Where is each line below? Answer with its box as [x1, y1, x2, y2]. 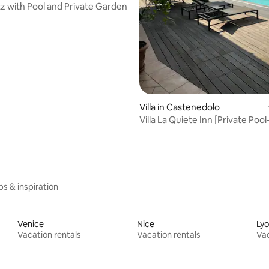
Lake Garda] [139, 125, 190, 137]
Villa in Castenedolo [139, 101, 220, 113]
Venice [17, 218, 44, 229]
